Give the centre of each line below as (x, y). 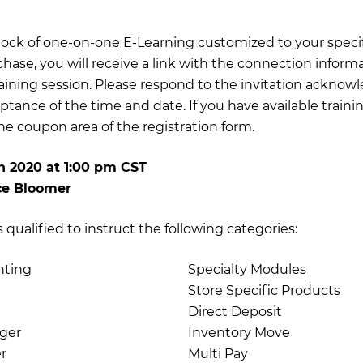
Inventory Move (239, 333)
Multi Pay (218, 354)
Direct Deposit (235, 312)
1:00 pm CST (105, 167)
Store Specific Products (264, 290)
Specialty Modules (247, 269)
